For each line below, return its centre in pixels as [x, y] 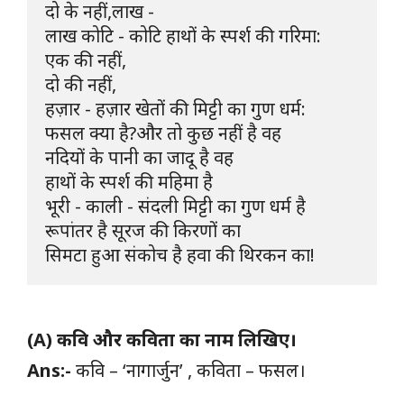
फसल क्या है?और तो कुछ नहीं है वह [165, 133]
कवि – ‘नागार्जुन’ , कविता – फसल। [188, 370]
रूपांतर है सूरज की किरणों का [143, 230]
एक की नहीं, [86, 60]
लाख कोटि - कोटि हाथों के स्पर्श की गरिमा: [183, 35]
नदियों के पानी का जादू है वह [139, 157]
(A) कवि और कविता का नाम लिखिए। [162, 339]
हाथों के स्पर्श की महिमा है [129, 181]
